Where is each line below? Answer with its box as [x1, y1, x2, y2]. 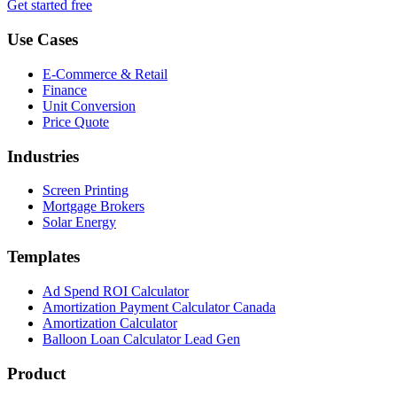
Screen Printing [43, 183, 128, 198]
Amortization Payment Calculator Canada [43, 299, 276, 315]
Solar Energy [43, 214, 116, 230]
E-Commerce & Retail [43, 66, 167, 82]
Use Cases [7, 30, 78, 50]
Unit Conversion [43, 97, 136, 113]
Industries [7, 146, 79, 166]
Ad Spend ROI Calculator [43, 283, 189, 299]
